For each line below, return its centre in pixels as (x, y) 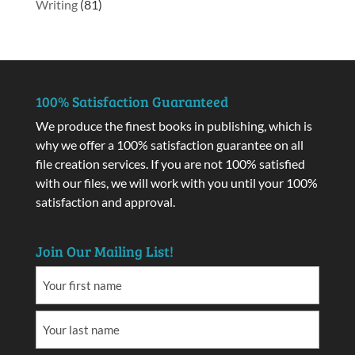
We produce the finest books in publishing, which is (174, 125)
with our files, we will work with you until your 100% (176, 182)
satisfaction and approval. (105, 201)
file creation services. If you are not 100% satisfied (170, 163)
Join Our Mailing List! (104, 252)
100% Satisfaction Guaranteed (132, 101)
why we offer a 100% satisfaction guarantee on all (169, 144)
